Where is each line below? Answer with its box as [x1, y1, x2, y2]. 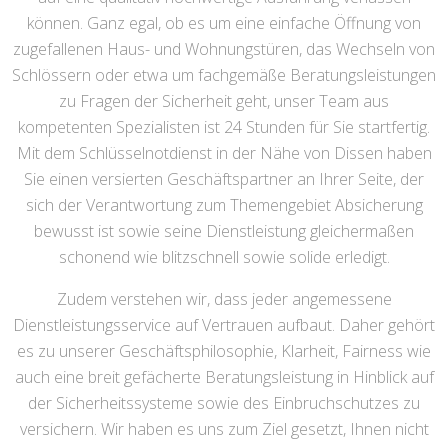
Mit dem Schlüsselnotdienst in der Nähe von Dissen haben [16, 142, 432, 164]
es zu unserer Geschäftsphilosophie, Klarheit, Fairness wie [17, 340, 431, 362]
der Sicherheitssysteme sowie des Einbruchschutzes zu [28, 392, 420, 414]
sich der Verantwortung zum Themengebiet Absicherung [25, 194, 423, 216]
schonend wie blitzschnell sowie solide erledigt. [58, 246, 390, 268]
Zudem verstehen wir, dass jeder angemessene [56, 288, 392, 310]
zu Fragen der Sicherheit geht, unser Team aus [59, 90, 389, 112]
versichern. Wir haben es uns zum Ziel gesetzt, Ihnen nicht [19, 418, 429, 440]
